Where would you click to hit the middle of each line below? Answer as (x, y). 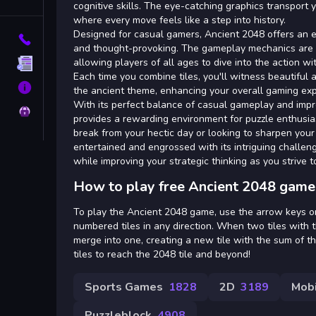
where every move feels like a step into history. (180, 20)
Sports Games (124, 287)
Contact (65, 39)
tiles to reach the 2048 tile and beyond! (162, 254)
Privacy (65, 111)
